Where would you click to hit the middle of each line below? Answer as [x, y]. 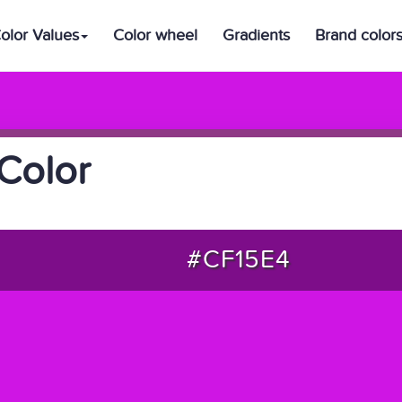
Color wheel [155, 35]
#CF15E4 [238, 260]
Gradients [256, 35]
